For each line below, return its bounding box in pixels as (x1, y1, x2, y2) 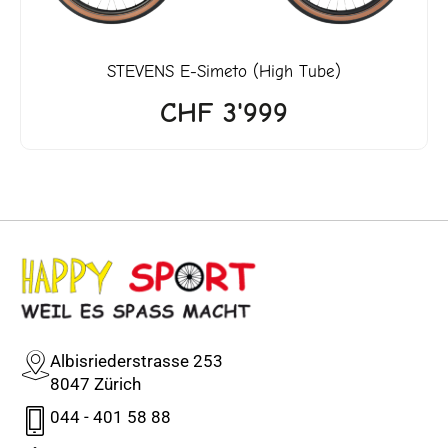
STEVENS (107, 61, 174, 81)
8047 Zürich (50, 373, 141, 394)
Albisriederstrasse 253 (50, 350, 223, 371)
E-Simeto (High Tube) (174, 61, 341, 81)
